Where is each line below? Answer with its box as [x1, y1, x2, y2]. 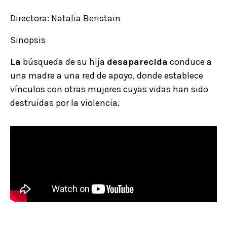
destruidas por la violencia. [10, 97, 120, 108]
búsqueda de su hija [21, 56, 107, 67]
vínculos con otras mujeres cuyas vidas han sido [10, 83, 208, 95]
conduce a [168, 56, 212, 67]
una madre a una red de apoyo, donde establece [10, 69, 203, 81]
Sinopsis [10, 34, 46, 46]
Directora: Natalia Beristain [10, 12, 121, 24]
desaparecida [107, 56, 168, 67]
